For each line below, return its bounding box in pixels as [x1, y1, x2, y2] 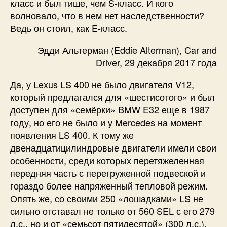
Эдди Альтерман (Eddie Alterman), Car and [37, 43, 217, 56]
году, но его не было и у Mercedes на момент [10, 115, 202, 129]
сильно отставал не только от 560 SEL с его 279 [10, 204, 215, 217]
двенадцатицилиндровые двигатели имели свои [10, 140, 216, 154]
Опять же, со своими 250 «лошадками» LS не [10, 191, 203, 205]
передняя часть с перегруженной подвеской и [10, 166, 206, 179]
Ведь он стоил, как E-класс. [10, 21, 130, 34]
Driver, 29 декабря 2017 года [96, 55, 217, 69]
